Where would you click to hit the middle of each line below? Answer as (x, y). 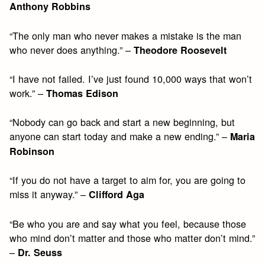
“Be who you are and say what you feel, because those (128, 223)
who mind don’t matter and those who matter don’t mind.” (132, 237)
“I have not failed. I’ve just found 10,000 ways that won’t (131, 78)
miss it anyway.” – (49, 194)
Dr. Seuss (40, 252)
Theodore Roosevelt (180, 50)
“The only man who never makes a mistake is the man (126, 35)
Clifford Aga (117, 195)
